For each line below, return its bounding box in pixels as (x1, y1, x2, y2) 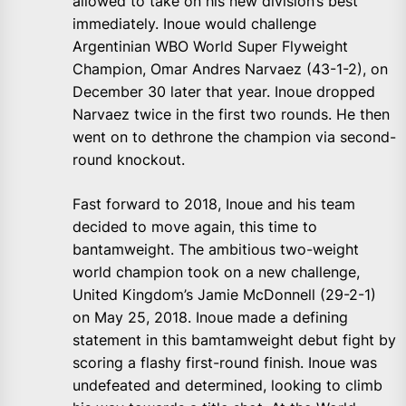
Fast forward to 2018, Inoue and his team (72, 195, 355, 214)
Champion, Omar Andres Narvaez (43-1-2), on (72, 60, 388, 79)
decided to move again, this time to (72, 217, 317, 237)
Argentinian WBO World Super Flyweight (72, 37, 348, 56)
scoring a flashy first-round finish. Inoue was (72, 353, 377, 372)
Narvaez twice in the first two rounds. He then (72, 105, 390, 124)
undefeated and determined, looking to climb (72, 376, 382, 395)
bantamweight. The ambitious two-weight (72, 240, 359, 259)
